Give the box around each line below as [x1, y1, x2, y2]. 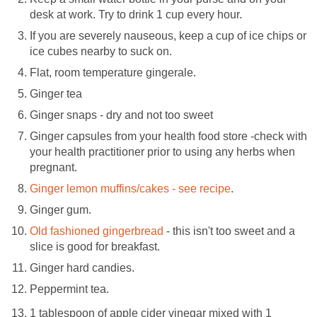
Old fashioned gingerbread [30, 224, 163, 237]
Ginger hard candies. [30, 261, 134, 274]
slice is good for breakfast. [30, 240, 160, 253]
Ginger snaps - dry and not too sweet [30, 108, 213, 121]
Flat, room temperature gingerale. [30, 66, 196, 79]
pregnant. [30, 161, 77, 173]
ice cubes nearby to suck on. [30, 45, 172, 57]
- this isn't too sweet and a [163, 224, 295, 237]
